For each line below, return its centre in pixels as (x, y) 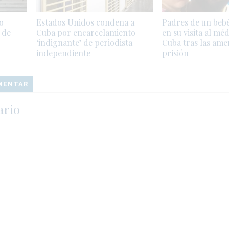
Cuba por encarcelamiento (86, 32)
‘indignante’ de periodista (84, 42)
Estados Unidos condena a (85, 22)
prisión (175, 53)
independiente (63, 53)
